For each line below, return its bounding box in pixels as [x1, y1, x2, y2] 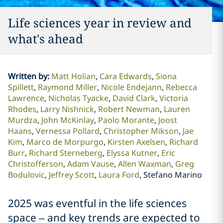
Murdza [7, 114, 37, 125]
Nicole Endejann [101, 82, 162, 93]
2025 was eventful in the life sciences [8, 196, 187, 210]
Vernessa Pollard [35, 125, 100, 136]
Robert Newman [98, 104, 160, 114]
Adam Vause [67, 158, 114, 169]
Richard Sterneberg [28, 147, 103, 158]
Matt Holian [51, 71, 96, 82]
